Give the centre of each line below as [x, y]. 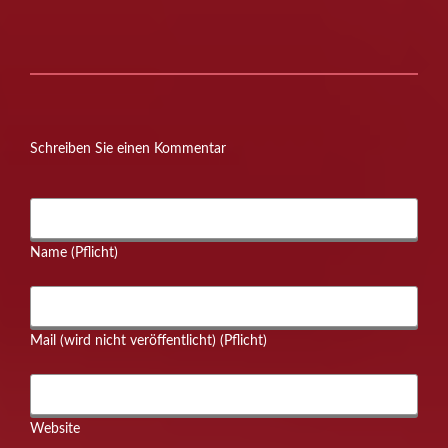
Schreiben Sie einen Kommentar [128, 149]
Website [55, 429]
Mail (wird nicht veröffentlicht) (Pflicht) [148, 341]
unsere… [56, 18]
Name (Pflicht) [74, 253]
